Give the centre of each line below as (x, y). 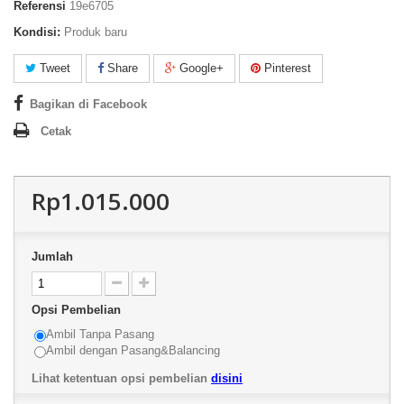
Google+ (200, 68)
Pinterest (286, 68)
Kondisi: (37, 32)
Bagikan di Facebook (88, 104)
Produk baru (96, 32)
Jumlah (52, 257)
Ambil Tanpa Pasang (100, 334)
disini (227, 378)
